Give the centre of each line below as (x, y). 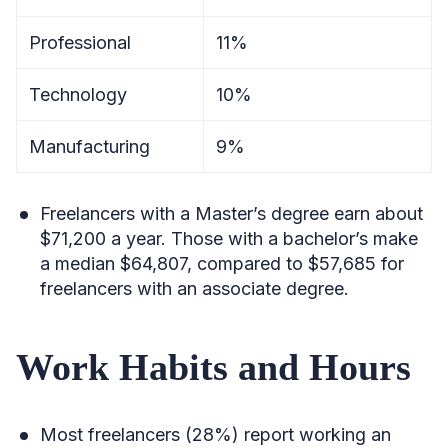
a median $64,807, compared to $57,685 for (222, 263)
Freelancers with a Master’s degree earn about (231, 213)
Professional (80, 42)
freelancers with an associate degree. (194, 288)
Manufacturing (89, 146)
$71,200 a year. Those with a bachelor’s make (229, 238)
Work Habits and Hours (213, 367)
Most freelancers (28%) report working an (215, 434)
